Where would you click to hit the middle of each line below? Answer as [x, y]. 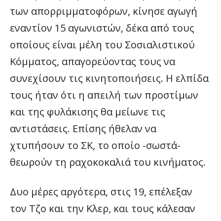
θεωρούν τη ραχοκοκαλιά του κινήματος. [108, 162]
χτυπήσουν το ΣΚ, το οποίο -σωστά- [95, 145]
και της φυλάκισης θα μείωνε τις [88, 112]
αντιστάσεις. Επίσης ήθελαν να [83, 129]
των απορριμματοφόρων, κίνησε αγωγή [104, 11]
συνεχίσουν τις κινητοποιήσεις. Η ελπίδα [109, 78]
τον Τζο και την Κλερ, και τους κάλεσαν [103, 208]
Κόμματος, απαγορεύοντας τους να [92, 61]
